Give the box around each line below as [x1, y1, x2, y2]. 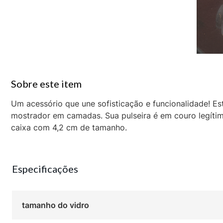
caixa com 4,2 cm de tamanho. [11, 122, 127, 133]
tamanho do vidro [21, 200, 89, 211]
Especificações [11, 163, 78, 175]
